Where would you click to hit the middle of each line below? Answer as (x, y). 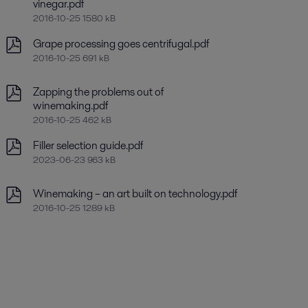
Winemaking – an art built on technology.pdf (135, 194)
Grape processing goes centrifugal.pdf (121, 44)
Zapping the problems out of (98, 92)
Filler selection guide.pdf (88, 145)
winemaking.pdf (70, 106)
